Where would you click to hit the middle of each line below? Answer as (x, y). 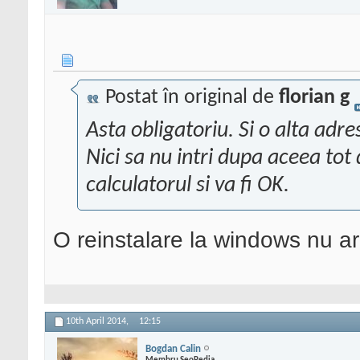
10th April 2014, (98, 322)
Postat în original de (190, 98)
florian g (314, 98)
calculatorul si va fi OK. (188, 186)
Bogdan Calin (173, 349)
